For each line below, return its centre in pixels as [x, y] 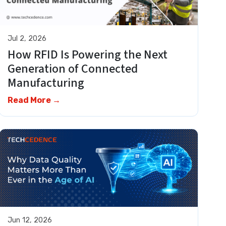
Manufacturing [50, 83]
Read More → [34, 100]
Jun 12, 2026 [30, 220]
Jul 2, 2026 [27, 38]
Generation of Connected [73, 69]
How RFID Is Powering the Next [88, 55]
